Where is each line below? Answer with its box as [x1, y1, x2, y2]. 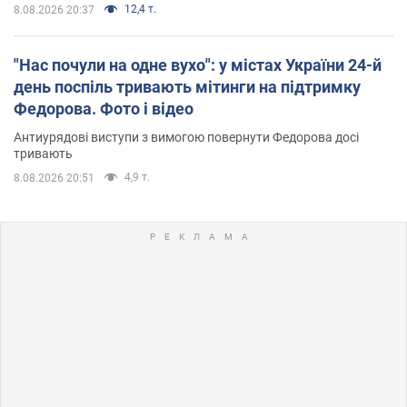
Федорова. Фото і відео [14, 98, 194, 118]
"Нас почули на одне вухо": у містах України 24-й [14, 55, 382, 74]
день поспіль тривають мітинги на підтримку [14, 76, 361, 96]
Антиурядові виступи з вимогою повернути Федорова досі [14, 129, 359, 144]
